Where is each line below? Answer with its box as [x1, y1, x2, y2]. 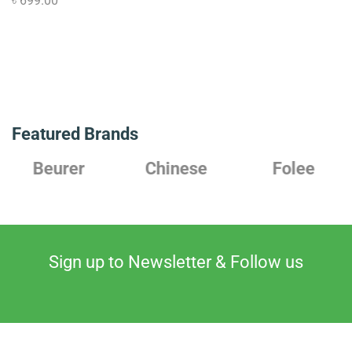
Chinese [40, 157, 103, 178]
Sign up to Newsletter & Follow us [49, 251, 303, 272]
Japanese [268, 157, 343, 178]
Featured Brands [12, 123, 138, 144]
